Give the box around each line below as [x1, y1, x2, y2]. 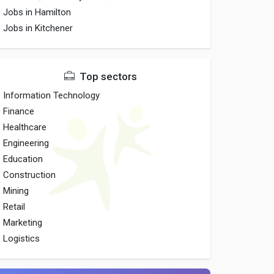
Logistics [3, 233, 40, 244]
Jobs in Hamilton [3, 7, 72, 18]
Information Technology [3, 90, 100, 101]
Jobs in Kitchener [3, 23, 73, 34]
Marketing [3, 217, 43, 228]
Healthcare [3, 122, 47, 133]
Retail [3, 201, 26, 212]
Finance [3, 106, 35, 117]
